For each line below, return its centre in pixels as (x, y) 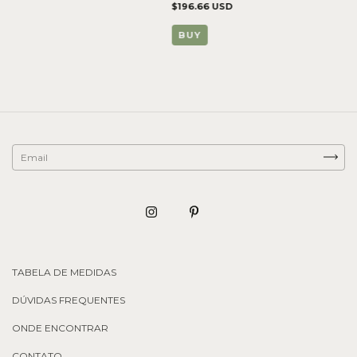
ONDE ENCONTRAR (60, 328)
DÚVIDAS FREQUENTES (69, 300)
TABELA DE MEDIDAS (64, 272)
